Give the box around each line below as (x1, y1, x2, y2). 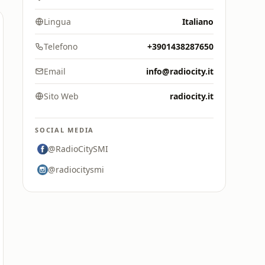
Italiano (182, 16, 214, 27)
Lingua (44, 16, 71, 27)
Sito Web (44, 91, 79, 102)
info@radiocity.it (146, 66, 214, 77)
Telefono (44, 41, 77, 52)
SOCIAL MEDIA (35, 125, 95, 134)
